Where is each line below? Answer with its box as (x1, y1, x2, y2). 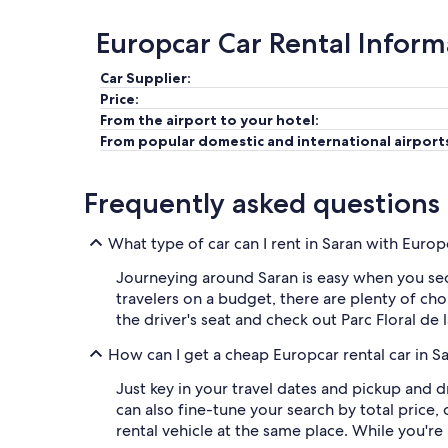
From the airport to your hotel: (100, 111, 319, 129)
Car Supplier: (100, 69, 191, 87)
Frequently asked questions (84, 186, 440, 220)
